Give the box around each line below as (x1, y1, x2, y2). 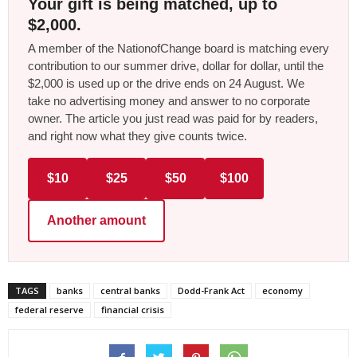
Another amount (47, 214, 146, 227)
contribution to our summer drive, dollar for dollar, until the (28, 59, 324, 73)
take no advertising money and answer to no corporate (28, 94, 310, 108)
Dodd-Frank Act (178, 284, 245, 296)
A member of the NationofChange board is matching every (28, 41, 329, 55)
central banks (100, 284, 160, 296)
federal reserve (15, 304, 84, 316)
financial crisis (101, 304, 164, 316)
